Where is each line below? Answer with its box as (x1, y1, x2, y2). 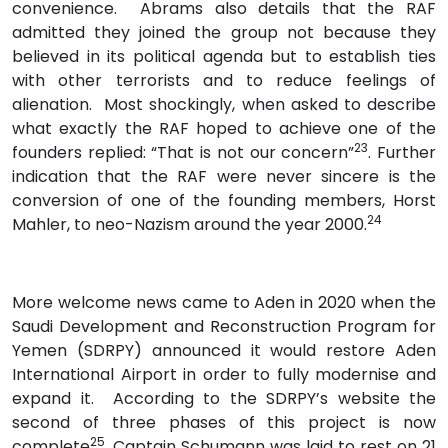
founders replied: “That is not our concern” (12, 140, 355, 164)
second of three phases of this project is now (12, 410, 436, 434)
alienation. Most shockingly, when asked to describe (12, 92, 436, 116)
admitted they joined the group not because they (12, 20, 436, 44)
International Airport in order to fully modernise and (12, 362, 436, 386)
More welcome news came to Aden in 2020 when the (12, 290, 436, 314)
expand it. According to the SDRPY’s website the (12, 386, 436, 410)
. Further (368, 140, 437, 164)
